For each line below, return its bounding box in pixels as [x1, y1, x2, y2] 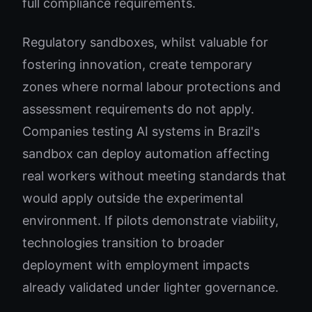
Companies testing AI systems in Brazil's [22, 124, 260, 139]
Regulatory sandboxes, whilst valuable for [22, 35, 268, 49]
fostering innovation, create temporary [22, 57, 252, 72]
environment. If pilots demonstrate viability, [22, 213, 279, 228]
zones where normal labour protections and [22, 79, 281, 94]
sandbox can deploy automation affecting [22, 146, 270, 161]
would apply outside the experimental [22, 191, 243, 205]
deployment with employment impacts [22, 258, 249, 272]
